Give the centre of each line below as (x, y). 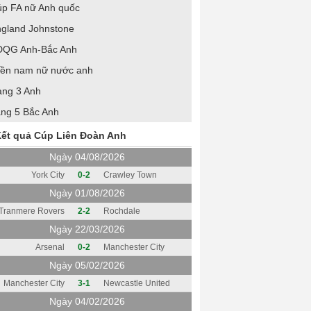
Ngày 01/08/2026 (87, 193)
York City (48, 175)
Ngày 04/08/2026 (87, 157)
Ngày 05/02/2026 (87, 265)
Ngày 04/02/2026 (87, 301)
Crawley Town (130, 175)
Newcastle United (137, 283)
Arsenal (50, 247)
